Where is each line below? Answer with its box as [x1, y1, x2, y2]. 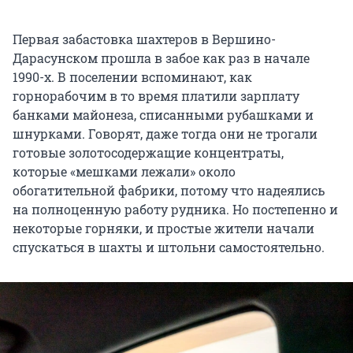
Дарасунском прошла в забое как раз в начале [13, 49, 310, 66]
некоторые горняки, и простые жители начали [13, 219, 314, 236]
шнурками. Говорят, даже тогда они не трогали [13, 124, 318, 142]
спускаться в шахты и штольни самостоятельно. [13, 238, 325, 255]
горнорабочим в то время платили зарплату [13, 87, 299, 104]
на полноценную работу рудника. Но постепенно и [13, 200, 338, 217]
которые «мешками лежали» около [13, 162, 236, 180]
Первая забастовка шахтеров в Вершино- [13, 30, 276, 47]
